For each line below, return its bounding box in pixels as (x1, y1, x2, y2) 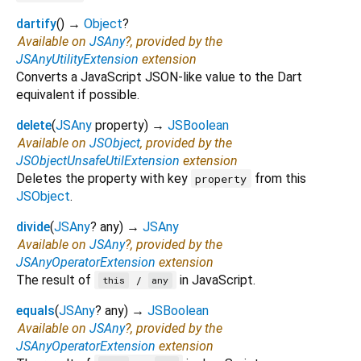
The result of (16, 272, 94, 288)
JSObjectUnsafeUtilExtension (16, 152, 180, 168)
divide (16, 218, 50, 234)
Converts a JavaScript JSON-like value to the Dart (16, 68, 302, 85)
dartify (16, 15, 56, 31)
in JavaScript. (176, 272, 256, 288)
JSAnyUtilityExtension (16, 51, 139, 67)
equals (16, 302, 55, 318)
